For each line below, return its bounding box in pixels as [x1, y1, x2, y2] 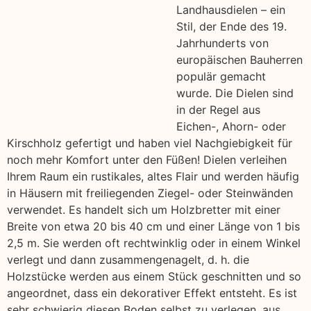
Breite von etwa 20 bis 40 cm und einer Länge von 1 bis [7, 219, 300, 233]
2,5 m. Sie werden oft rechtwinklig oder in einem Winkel [7, 235, 301, 250]
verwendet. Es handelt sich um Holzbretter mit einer [7, 202, 280, 217]
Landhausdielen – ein [176, 2, 285, 17]
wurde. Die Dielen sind [176, 85, 294, 100]
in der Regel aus [176, 102, 260, 117]
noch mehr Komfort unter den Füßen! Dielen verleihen [7, 152, 287, 167]
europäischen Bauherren [176, 52, 303, 67]
